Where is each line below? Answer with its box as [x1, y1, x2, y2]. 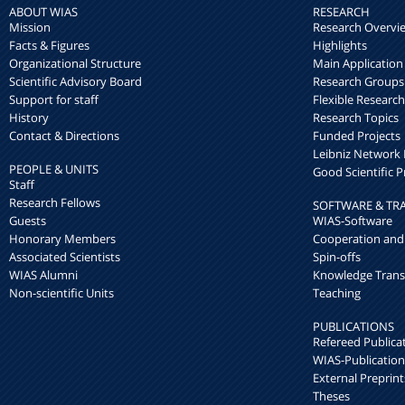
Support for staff [9, 91, 99, 108]
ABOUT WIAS [9, 4, 78, 21]
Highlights [313, 37, 367, 54]
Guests [9, 212, 46, 230]
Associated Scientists [9, 249, 120, 266]
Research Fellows [9, 194, 100, 212]
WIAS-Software [313, 212, 392, 230]
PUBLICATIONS [313, 318, 394, 335]
